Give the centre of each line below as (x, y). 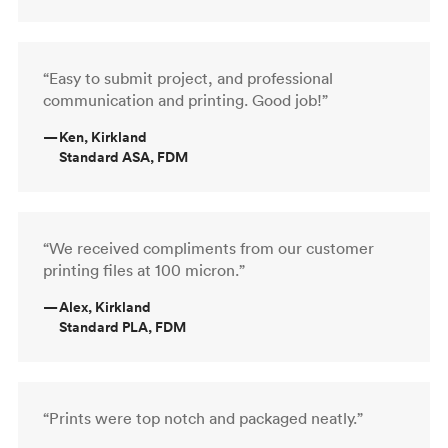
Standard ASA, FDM (123, 156)
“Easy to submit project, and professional (188, 77)
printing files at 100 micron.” (144, 269)
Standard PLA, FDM (122, 326)
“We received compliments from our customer (208, 247)
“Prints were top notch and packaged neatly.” (203, 417)
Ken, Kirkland (103, 136)
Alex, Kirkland (105, 306)
